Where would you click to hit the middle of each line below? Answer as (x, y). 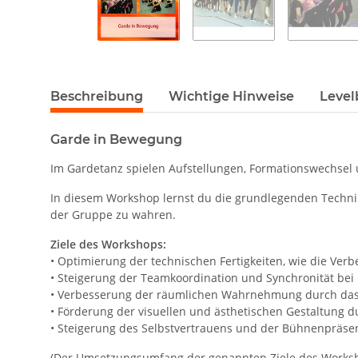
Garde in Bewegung (116, 140)
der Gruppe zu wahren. (113, 215)
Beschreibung (97, 97)
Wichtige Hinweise (231, 97)
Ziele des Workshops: (108, 245)
